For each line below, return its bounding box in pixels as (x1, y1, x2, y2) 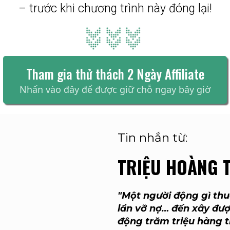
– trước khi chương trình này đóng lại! (18, 2, 212, 15)
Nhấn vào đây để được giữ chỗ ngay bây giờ (20, 83, 210, 95)
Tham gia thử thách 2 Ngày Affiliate (26, 64, 204, 83)
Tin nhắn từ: (118, 130, 187, 145)
